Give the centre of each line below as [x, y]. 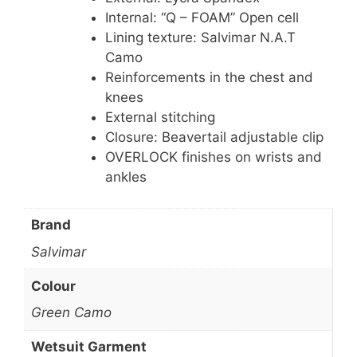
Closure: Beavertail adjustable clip [214, 137]
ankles [126, 177]
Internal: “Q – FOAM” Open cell [202, 18]
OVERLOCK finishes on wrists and [214, 157]
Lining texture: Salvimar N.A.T [200, 38]
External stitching [160, 118]
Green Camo [71, 313]
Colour [53, 286]
